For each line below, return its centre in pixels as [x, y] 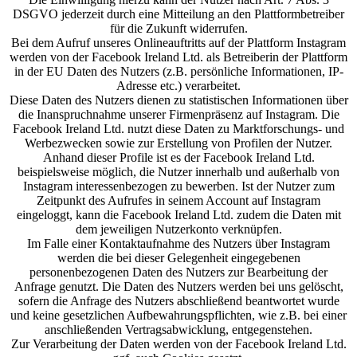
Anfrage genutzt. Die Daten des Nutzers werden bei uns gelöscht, [178, 286]
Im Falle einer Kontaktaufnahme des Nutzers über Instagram [178, 243]
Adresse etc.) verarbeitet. [178, 86]
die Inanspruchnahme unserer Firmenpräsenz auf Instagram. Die [178, 114]
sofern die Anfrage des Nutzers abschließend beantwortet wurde [178, 301]
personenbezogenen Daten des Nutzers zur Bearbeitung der [178, 272]
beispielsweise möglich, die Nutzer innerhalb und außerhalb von [178, 172]
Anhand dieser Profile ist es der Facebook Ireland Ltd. [178, 157]
